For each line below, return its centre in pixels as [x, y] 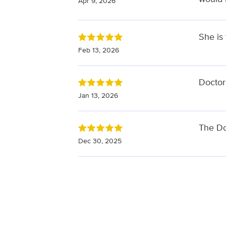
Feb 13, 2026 [98, 50]
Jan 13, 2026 [98, 95]
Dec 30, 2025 [100, 140]
